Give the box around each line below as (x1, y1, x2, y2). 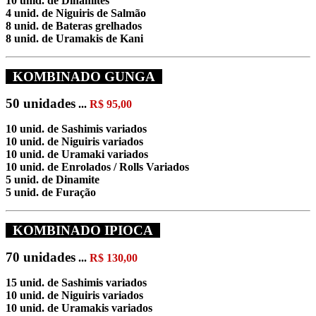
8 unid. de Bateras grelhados (6, 19, 142, 32)
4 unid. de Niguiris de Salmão (6, 6, 146, 19)
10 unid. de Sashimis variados (6, 122, 147, 135)
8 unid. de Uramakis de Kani (6, 32, 143, 44)
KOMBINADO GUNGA (6, 68, 162, 84)
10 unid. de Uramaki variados (6, 147, 148, 160)
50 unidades (6, 95, 75, 111)
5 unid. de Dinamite (6, 173, 99, 186)
